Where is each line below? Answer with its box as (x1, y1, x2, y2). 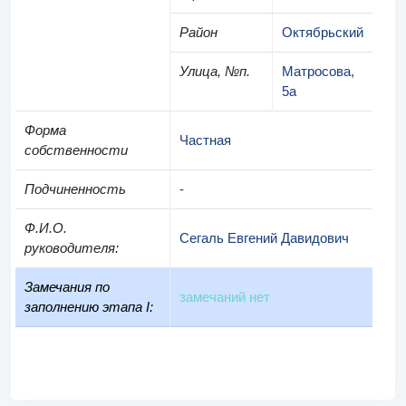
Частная (179, 132, 231, 148)
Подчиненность (24, 181, 126, 197)
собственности (24, 142, 128, 158)
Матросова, (282, 63, 354, 79)
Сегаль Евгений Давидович (179, 230, 349, 246)
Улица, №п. (179, 63, 250, 79)
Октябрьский (282, 24, 363, 40)
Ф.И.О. (24, 220, 67, 236)
